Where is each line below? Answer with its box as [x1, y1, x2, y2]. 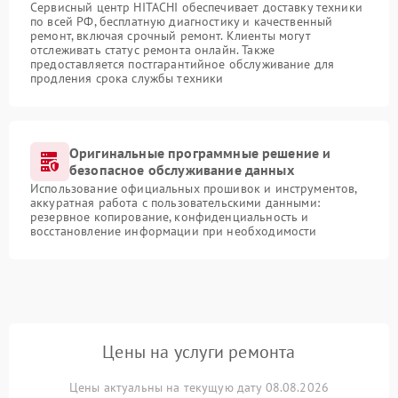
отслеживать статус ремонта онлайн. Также [30, 42, 275, 59]
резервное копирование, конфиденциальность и [30, 209, 309, 226]
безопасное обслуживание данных [69, 161, 294, 179]
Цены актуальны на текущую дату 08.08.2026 [68, 379, 330, 396]
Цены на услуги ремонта [102, 340, 296, 364]
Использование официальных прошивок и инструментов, [30, 180, 357, 197]
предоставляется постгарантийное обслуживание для [30, 56, 335, 73]
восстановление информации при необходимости [30, 223, 317, 240]
